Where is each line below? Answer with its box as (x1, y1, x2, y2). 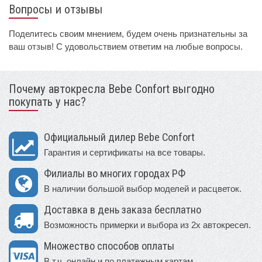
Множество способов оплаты (44, 240, 174, 253)
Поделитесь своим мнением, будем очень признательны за (9, 29, 247, 39)
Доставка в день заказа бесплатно (44, 204, 201, 217)
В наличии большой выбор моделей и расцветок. (44, 184, 242, 194)
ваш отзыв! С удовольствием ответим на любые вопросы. (9, 42, 243, 52)
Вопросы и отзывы (9, 2, 103, 17)
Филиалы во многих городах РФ (44, 167, 185, 181)
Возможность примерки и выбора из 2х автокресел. (44, 220, 251, 230)
